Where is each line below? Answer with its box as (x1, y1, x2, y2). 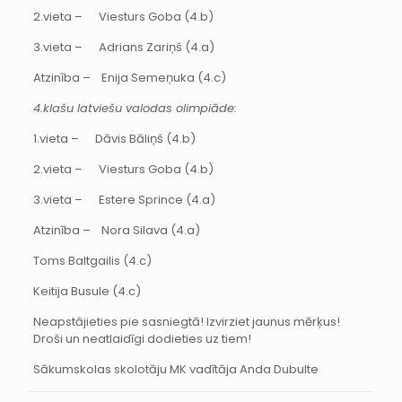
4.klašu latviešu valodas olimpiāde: (32, 99, 237, 117)
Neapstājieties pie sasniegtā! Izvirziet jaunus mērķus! (32, 312, 340, 330)
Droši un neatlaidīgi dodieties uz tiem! (32, 329, 251, 347)
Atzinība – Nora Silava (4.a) (32, 221, 200, 239)
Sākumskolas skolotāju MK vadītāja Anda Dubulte (32, 360, 319, 378)
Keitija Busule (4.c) (32, 282, 141, 300)
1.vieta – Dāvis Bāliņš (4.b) (32, 129, 196, 147)
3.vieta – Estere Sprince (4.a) (32, 190, 215, 208)
